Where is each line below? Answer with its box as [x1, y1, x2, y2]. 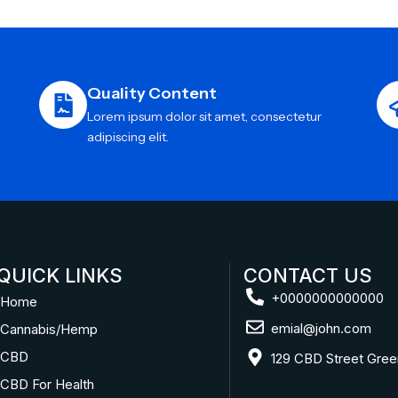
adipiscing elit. [87, 129, 169, 146]
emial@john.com [271, 320, 372, 338]
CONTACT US [243, 264, 373, 288]
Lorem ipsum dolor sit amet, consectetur [87, 108, 322, 125]
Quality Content [87, 84, 217, 104]
